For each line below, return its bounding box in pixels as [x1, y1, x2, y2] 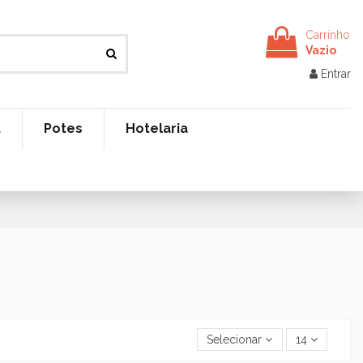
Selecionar [207, 332, 263, 346]
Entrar [321, 66, 351, 80]
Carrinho [305, 28, 350, 41]
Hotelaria [125, 121, 188, 137]
